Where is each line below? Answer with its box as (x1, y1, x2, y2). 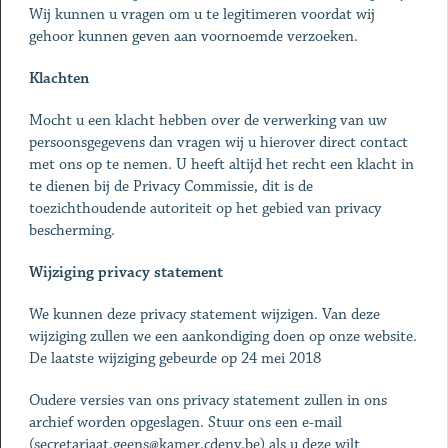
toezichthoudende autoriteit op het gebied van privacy (28, 199, 381, 218)
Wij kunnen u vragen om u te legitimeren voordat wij (28, 5, 375, 24)
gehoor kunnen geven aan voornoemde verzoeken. (28, 27, 358, 46)
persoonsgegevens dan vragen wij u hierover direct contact (28, 133, 408, 152)
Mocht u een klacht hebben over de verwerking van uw (28, 111, 387, 130)
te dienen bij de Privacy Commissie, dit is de (28, 177, 313, 196)
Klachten (28, 69, 89, 88)
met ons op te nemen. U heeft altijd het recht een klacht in (28, 155, 414, 174)
